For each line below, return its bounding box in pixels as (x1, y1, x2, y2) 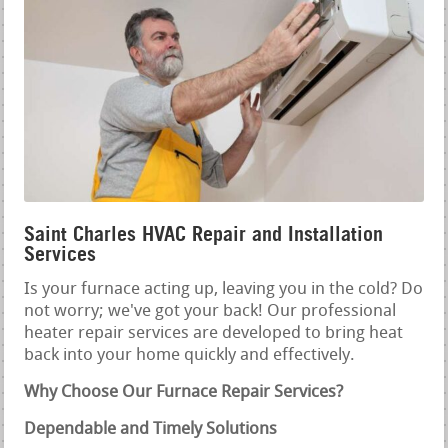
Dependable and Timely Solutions (24, 420, 278, 438)
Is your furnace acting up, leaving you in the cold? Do (24, 280, 424, 298)
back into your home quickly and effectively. (24, 346, 356, 364)
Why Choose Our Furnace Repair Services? (24, 383, 344, 401)
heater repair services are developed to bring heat (24, 324, 404, 342)
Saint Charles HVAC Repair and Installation (24, 221, 384, 246)
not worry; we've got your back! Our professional (24, 302, 397, 320)
